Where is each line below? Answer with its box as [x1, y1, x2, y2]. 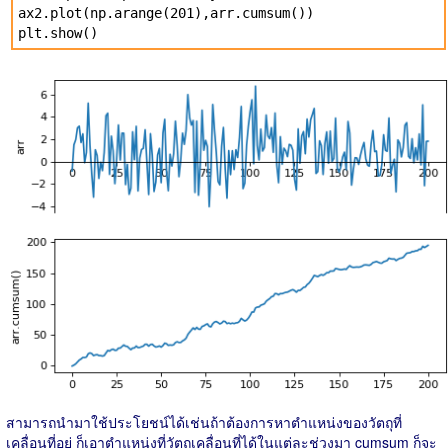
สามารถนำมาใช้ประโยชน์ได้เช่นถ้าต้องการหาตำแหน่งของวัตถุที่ [6, 411, 402, 432]
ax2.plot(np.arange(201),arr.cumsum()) [18, 5, 314, 21]
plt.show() [18, 25, 98, 41]
